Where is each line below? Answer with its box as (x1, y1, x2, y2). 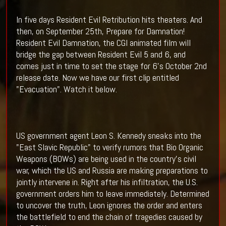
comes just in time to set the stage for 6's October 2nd (16, 60, 207, 72)
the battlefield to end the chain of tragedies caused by (16, 211, 202, 223)
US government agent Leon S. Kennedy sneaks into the (16, 130, 201, 142)
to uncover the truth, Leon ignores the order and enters (16, 199, 202, 211)
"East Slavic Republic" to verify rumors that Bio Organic (16, 141, 203, 153)
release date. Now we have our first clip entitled (16, 72, 179, 84)
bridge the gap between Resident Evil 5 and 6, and (16, 48, 186, 61)
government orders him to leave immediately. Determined (16, 188, 209, 200)
